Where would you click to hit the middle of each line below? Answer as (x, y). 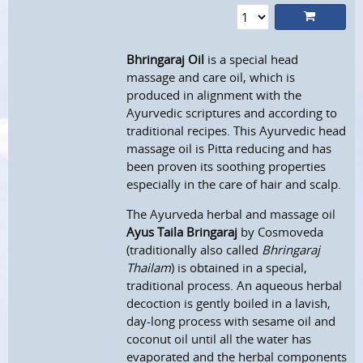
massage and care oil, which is (211, 77)
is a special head (252, 60)
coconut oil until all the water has (219, 339)
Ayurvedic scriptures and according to (232, 113)
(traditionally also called (194, 250)
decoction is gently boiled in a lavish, (229, 303)
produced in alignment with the (214, 95)
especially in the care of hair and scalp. (234, 184)
